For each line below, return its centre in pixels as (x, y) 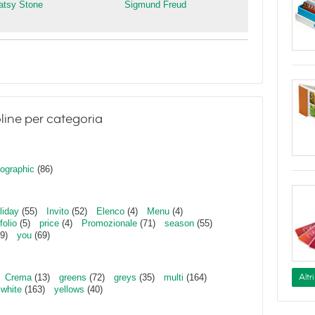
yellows (69, 289)
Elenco (110, 211)
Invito (58, 211)
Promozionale (109, 223)
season (179, 223)
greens (73, 277)
